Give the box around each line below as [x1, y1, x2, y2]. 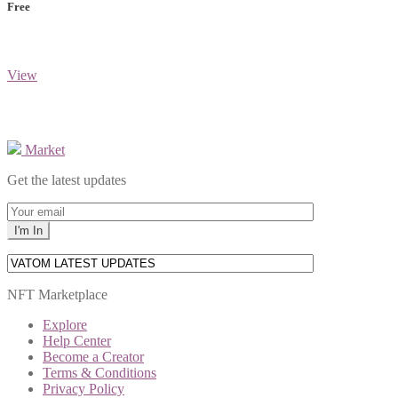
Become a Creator [43, 349, 144, 365]
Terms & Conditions [43, 365, 156, 381]
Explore [43, 317, 87, 333]
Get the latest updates [7, 172, 126, 188]
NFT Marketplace [7, 287, 107, 303]
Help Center [43, 333, 111, 349]
